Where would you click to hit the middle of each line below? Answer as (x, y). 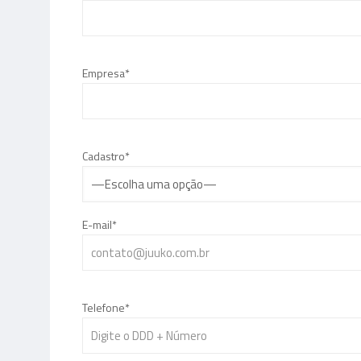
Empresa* (106, 73)
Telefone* (106, 307)
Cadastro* (106, 156)
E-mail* (100, 224)
